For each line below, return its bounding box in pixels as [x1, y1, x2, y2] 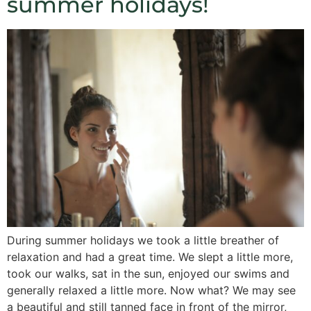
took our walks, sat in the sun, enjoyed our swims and [7, 267, 289, 281]
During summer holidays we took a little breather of [7, 233, 279, 248]
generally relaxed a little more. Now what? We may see [7, 283, 296, 298]
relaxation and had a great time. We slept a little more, [7, 250, 293, 264]
